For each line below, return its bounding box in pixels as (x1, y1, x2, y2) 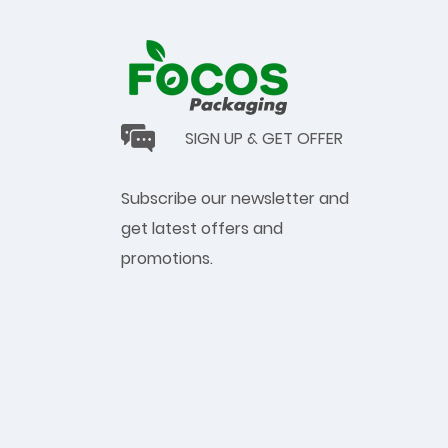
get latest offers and (121, 216, 283, 240)
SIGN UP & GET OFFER (185, 126, 343, 150)
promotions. (121, 246, 213, 270)
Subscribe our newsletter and (121, 186, 349, 210)
